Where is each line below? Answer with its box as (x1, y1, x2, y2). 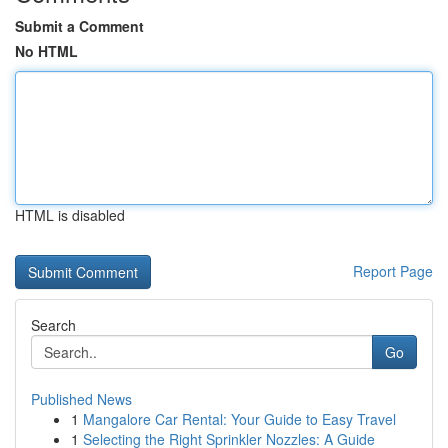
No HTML (15, 41, 78, 61)
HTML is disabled (15, 205, 125, 225)
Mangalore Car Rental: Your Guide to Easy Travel (83, 409, 396, 429)
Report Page (353, 261, 433, 281)
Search (31, 315, 76, 335)
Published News (31, 389, 132, 409)
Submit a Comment (15, 16, 144, 36)
